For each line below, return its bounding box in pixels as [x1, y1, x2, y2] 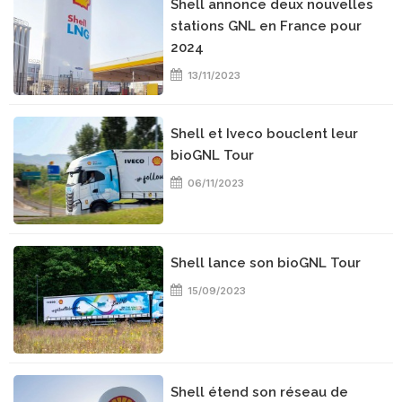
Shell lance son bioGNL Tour [170, 255, 362, 271]
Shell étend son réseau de [170, 384, 349, 400]
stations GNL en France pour [170, 18, 363, 34]
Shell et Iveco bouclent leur [170, 126, 359, 142]
